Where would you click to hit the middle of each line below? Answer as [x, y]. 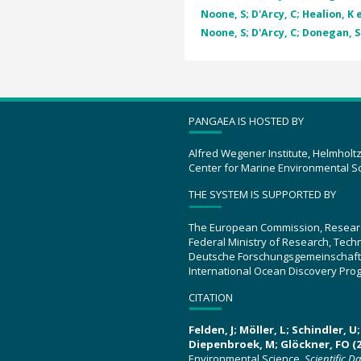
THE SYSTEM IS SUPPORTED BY [262, 194]
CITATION [211, 297]
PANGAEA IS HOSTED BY [246, 120]
